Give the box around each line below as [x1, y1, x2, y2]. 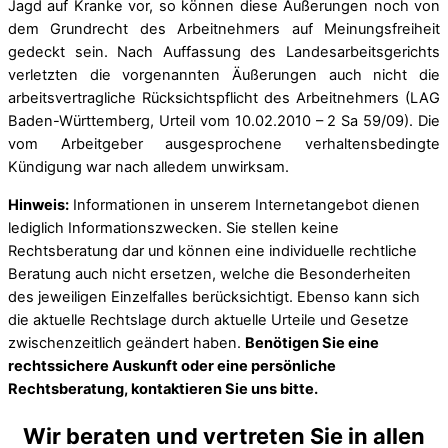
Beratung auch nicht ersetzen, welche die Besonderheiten [8, 264, 411, 283]
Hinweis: [8, 195, 69, 214]
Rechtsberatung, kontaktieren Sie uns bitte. [8, 379, 318, 398]
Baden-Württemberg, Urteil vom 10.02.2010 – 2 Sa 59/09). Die [8, 112, 440, 131]
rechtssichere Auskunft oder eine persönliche [8, 356, 336, 375]
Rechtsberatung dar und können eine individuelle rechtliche [8, 241, 417, 260]
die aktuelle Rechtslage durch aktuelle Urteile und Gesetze [8, 310, 409, 329]
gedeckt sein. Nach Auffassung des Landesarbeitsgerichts [8, 43, 440, 62]
